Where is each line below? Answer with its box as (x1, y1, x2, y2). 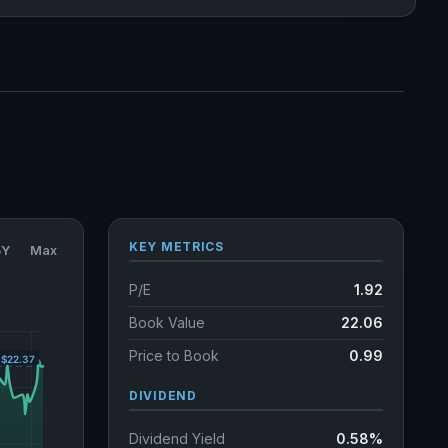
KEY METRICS (129, 239, 224, 254)
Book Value (129, 314, 205, 331)
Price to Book (129, 347, 219, 364)
